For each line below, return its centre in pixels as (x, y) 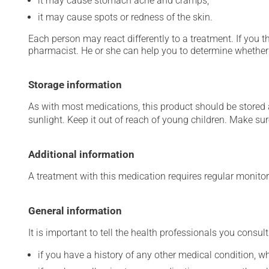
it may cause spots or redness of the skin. (125, 17)
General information (75, 211)
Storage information (75, 85)
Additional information (81, 154)
